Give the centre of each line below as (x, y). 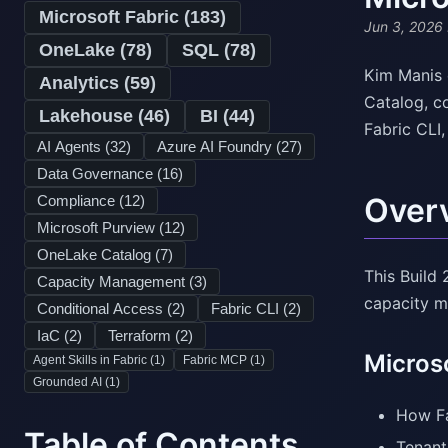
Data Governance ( (99, 173)
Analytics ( (84, 83)
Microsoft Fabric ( (114, 17)
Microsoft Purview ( (100, 227)
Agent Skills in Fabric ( (93, 360)
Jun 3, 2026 (403, 27)
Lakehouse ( (91, 116)
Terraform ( (144, 335)
